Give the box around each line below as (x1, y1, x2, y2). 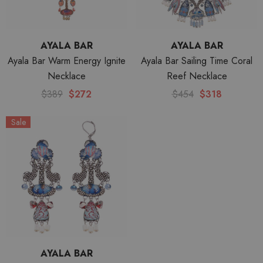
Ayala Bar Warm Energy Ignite (7, 54, 126, 68)
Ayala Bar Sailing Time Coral (141, 54, 252, 68)
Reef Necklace (166, 69, 227, 83)
